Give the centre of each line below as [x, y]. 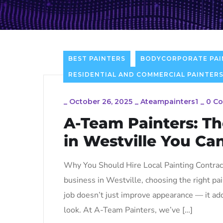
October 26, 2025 [101, 101]
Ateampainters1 [169, 101]
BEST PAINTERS [97, 58]
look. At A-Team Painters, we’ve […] [128, 210]
